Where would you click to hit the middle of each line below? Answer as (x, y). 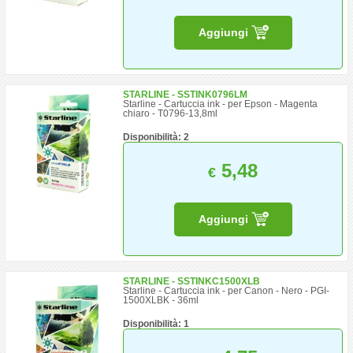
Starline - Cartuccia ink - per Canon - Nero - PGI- (227, 291)
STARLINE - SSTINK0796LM (186, 95)
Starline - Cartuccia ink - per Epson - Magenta (221, 104)
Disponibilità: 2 (156, 137)
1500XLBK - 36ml (161, 300)
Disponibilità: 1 (156, 324)
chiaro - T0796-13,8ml (171, 113)
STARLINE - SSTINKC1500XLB (192, 281)
